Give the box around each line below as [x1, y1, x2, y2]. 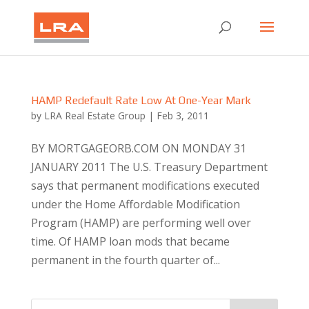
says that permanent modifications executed [30, 178, 259, 193]
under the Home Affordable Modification [30, 197, 240, 212]
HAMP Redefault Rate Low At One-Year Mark [30, 94, 251, 107]
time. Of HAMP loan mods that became [30, 234, 230, 249]
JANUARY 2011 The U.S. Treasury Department [30, 159, 268, 175]
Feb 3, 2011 [156, 109, 209, 122]
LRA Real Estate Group [43, 109, 146, 122]
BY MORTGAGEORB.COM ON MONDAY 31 [30, 141, 246, 156]
